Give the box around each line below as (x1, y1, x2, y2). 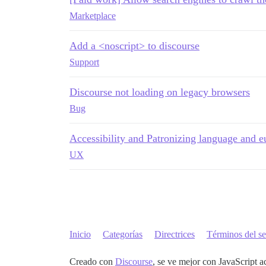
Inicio (69, 229, 91, 239)
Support (69, 57, 99, 67)
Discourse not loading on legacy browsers (69, 86, 250, 98)
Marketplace (69, 11, 116, 21)
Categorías (103, 229, 142, 239)
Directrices (154, 229, 195, 239)
